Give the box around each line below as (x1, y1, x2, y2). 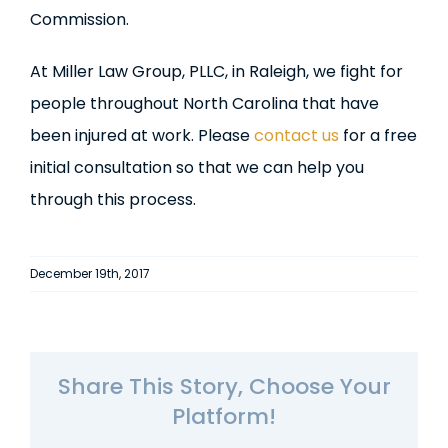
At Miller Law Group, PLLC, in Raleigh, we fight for (29, 60, 403, 83)
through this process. (29, 188, 196, 211)
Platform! (172, 401, 276, 432)
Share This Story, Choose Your (57, 371, 391, 402)
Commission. (29, 8, 129, 31)
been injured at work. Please (29, 124, 254, 147)
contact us (253, 124, 339, 147)
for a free (338, 124, 417, 147)
